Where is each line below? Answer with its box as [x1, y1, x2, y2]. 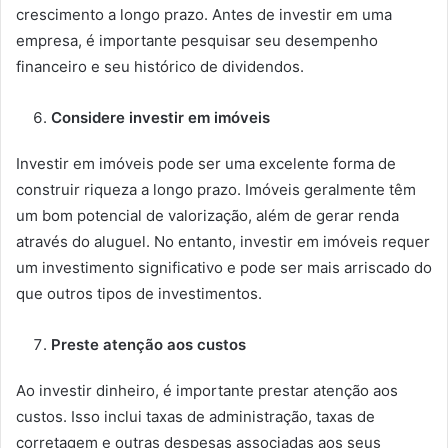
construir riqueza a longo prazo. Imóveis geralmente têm [16, 179, 416, 199]
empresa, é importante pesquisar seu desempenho [16, 30, 378, 50]
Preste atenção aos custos [51, 334, 246, 354]
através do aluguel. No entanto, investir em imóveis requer [16, 231, 430, 251]
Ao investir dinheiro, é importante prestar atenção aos [16, 380, 398, 400]
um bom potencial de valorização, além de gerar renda [16, 205, 399, 225]
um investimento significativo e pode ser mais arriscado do [16, 257, 432, 277]
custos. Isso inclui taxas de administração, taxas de [16, 406, 375, 426]
